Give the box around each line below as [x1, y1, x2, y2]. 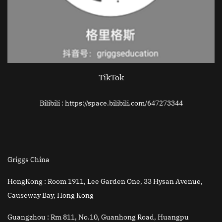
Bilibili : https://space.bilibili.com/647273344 [39, 99, 183, 108]
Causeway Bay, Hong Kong [7, 191, 94, 200]
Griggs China [7, 155, 50, 165]
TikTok [98, 72, 124, 83]
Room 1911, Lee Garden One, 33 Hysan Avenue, [48, 177, 203, 186]
